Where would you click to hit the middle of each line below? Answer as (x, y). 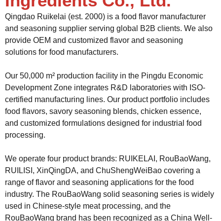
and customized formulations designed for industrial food (103, 123)
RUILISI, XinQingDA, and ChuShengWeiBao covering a (103, 170)
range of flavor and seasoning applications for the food (99, 182)
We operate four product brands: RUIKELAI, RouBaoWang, (108, 159)
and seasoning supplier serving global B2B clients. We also (109, 28)
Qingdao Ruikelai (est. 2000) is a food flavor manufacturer (105, 17)
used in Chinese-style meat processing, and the (88, 206)
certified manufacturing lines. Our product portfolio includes (107, 99)
